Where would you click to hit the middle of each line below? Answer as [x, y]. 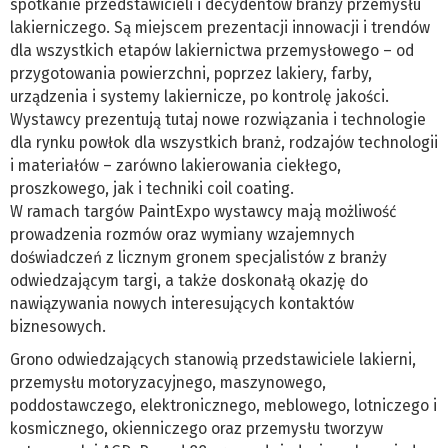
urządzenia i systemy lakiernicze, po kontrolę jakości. [199, 97]
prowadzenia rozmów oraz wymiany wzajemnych [182, 235]
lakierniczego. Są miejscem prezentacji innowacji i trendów [220, 28]
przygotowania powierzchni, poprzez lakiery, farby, [191, 74]
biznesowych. [60, 327]
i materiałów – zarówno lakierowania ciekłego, [175, 166]
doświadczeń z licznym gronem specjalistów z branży [198, 258]
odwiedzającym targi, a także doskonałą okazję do [189, 281]
